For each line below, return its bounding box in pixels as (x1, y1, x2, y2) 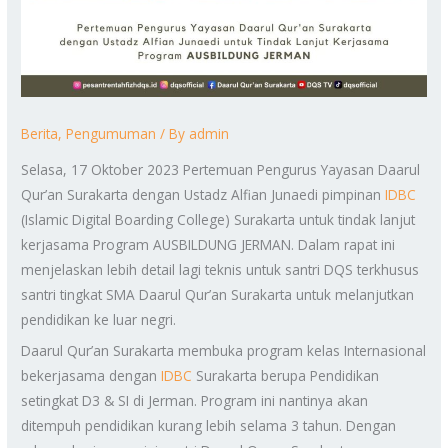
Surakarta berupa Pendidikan (192, 366, 380, 386)
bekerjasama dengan (21, 366, 162, 386)
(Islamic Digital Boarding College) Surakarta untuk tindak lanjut (21, 209, 416, 229)
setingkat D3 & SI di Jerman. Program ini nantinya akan (21, 391, 369, 411)
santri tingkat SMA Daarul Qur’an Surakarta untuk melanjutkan (21, 284, 415, 304)
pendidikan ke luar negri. (21, 309, 177, 329)
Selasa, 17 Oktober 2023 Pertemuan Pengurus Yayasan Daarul (21, 159, 421, 179)
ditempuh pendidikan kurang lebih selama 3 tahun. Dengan (21, 416, 397, 436)
